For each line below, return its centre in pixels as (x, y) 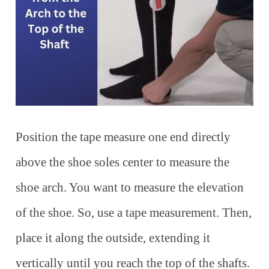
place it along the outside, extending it (113, 237)
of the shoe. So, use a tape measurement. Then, (134, 212)
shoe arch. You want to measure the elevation (130, 187)
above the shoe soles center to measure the (123, 162)
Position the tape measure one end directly (123, 137)
